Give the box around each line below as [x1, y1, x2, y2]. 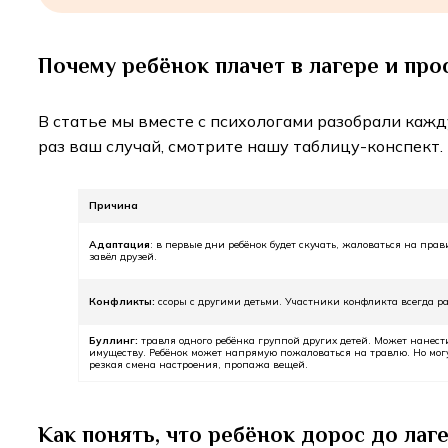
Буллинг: [89, 334, 141, 348]
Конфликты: [89, 295, 158, 309]
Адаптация [89, 238, 150, 252]
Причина [89, 199, 138, 213]
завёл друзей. [89, 250, 166, 264]
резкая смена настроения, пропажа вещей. [89, 358, 311, 372]
